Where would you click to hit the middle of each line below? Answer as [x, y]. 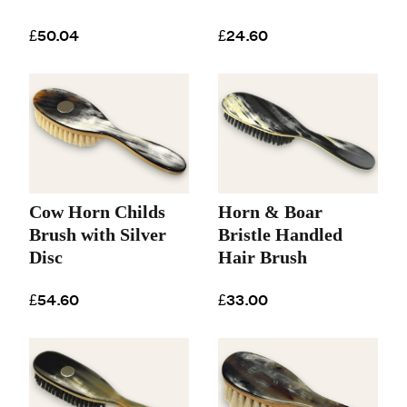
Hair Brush [263, 257]
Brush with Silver [98, 234]
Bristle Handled [280, 234]
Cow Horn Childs [97, 211]
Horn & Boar [270, 211]
